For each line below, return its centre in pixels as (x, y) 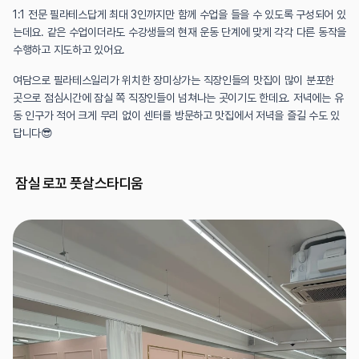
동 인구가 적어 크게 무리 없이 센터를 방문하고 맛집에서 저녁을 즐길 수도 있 (176, 115)
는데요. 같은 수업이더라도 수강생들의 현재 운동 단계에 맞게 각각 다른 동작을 (179, 32)
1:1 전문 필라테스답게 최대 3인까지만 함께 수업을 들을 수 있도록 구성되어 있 (179, 14)
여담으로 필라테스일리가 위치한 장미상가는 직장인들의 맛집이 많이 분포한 (174, 80)
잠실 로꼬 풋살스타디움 (79, 183)
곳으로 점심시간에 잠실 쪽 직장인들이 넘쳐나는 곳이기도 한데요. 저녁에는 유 (178, 97)
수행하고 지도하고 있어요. (69, 49)
